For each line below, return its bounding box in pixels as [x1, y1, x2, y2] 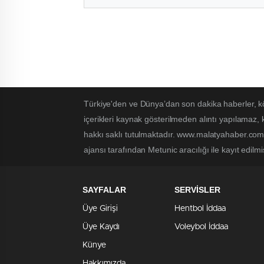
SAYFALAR [82, 185, 126, 195]
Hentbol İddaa [174, 204, 226, 213]
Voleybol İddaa [174, 223, 228, 232]
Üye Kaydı [82, 223, 120, 232]
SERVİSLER [174, 185, 220, 195]
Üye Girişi [82, 204, 118, 213]
